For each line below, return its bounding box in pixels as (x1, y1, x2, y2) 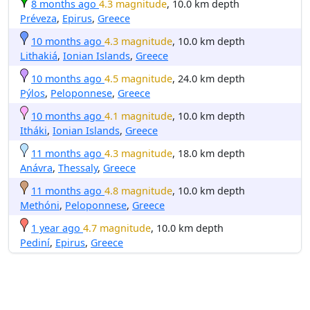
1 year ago (31, 221, 80, 235)
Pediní (20, 235, 50, 249)
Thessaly (58, 161, 98, 174)
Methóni (20, 198, 60, 212)
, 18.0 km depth (172, 146, 245, 160)
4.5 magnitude (104, 71, 172, 85)
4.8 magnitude (104, 183, 172, 197)
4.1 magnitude (104, 109, 172, 122)
